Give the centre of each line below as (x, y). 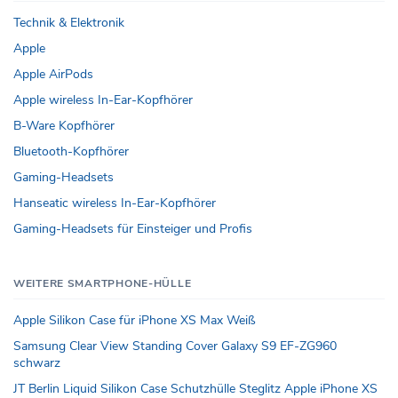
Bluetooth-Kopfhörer (71, 152)
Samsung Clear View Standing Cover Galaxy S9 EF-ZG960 (175, 346)
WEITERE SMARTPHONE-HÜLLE (103, 284)
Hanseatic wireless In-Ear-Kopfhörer (115, 203)
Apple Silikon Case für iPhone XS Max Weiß (135, 321)
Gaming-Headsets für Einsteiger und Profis (133, 229)
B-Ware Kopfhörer (64, 126)
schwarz (37, 363)
